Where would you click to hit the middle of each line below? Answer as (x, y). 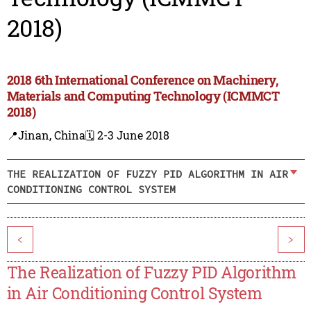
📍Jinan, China (46, 135)
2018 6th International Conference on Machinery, (142, 80)
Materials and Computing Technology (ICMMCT (143, 96)
